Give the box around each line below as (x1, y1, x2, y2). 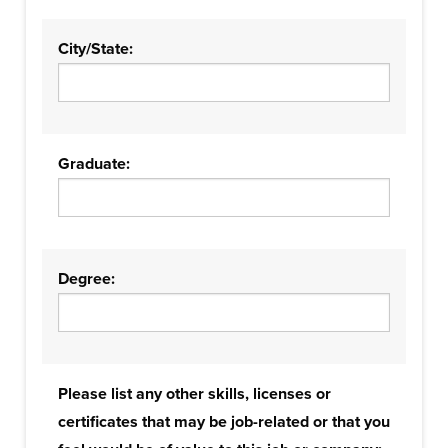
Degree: (58, 269, 115, 289)
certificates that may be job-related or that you (58, 412, 390, 432)
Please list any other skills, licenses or (58, 384, 331, 404)
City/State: (58, 39, 133, 59)
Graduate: (58, 154, 130, 174)
